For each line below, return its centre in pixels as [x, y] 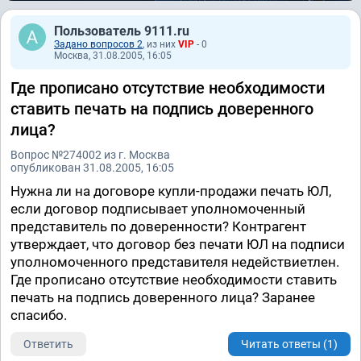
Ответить [48, 344]
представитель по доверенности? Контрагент [158, 227]
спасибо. [39, 315]
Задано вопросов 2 [98, 45]
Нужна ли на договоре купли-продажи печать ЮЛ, [171, 191]
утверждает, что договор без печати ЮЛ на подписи [178, 245]
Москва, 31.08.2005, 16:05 [113, 56]
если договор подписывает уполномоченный [158, 209]
